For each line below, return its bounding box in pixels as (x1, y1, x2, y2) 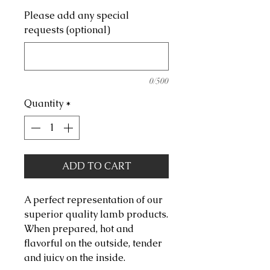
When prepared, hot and (24, 222, 134, 236)
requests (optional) (24, 24, 110, 37)
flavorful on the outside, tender (24, 237, 162, 250)
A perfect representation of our (24, 193, 163, 207)
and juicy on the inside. (24, 251, 125, 265)
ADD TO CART (61, 160, 131, 173)
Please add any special (24, 9, 129, 22)
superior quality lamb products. (24, 208, 168, 221)
